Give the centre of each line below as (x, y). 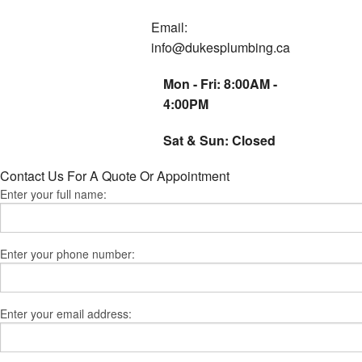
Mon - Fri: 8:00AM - (220, 84)
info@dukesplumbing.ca (221, 48)
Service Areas (304, 70)
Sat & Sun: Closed (219, 141)
